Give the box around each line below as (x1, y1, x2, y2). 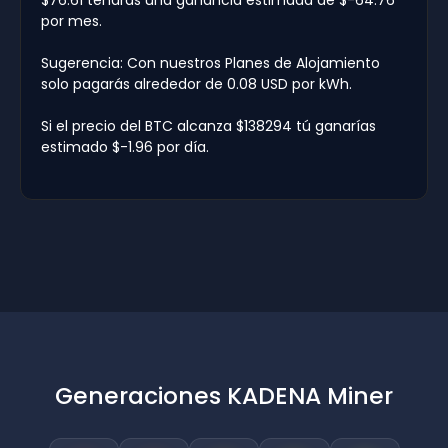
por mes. (41, 10, 102, 31)
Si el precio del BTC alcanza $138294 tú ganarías (41, 115, 376, 136)
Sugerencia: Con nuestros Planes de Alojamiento (41, 52, 380, 73)
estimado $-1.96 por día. (41, 136, 209, 157)
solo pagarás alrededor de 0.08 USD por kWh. (41, 73, 352, 94)
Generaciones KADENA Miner (55, 378, 393, 412)
